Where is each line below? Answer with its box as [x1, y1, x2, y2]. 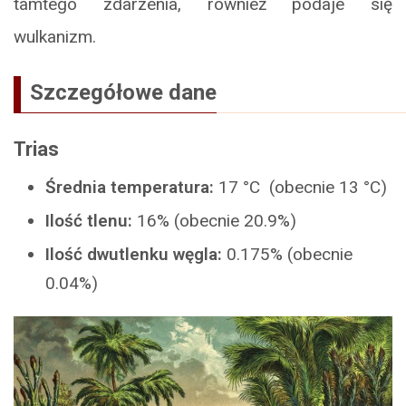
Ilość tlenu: [45, 210, 132, 232]
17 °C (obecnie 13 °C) [214, 177, 387, 198]
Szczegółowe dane [30, 80, 217, 106]
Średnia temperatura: [45, 177, 214, 198]
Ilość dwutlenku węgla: [45, 244, 222, 266]
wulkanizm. [14, 26, 96, 48]
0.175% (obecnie [222, 244, 353, 266]
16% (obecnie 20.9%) [132, 210, 296, 232]
